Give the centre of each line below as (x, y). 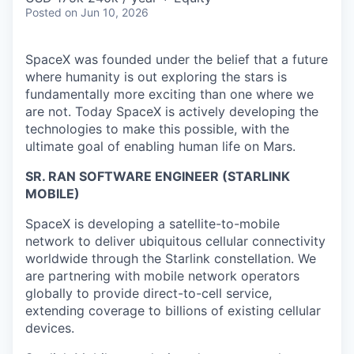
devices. (50, 328)
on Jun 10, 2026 (107, 12)
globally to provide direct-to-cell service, (149, 293)
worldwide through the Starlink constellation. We (171, 258)
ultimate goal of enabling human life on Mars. (160, 146)
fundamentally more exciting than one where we (169, 94)
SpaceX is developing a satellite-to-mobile (153, 223)
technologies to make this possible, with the (157, 128)
